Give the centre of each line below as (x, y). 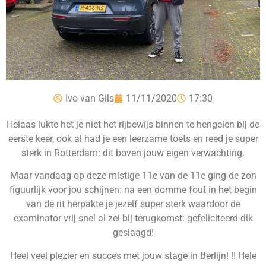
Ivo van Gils (90, 98)
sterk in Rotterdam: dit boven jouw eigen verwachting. (133, 153)
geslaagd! (133, 233)
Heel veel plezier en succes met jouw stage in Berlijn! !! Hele (133, 255)
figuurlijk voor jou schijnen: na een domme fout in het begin (133, 190)
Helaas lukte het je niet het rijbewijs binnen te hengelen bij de (133, 124)
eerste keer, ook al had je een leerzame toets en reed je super (133, 138)
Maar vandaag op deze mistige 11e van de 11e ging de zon (133, 176)
